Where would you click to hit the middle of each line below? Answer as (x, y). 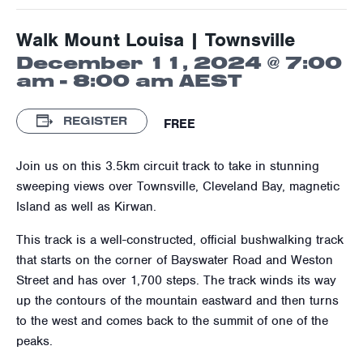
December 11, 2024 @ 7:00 (179, 62)
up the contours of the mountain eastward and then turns (177, 300)
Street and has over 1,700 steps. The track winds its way (176, 280)
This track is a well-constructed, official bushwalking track (180, 239)
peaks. (34, 341)
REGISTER (94, 120)
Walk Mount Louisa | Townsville (156, 39)
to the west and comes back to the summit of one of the (172, 320)
